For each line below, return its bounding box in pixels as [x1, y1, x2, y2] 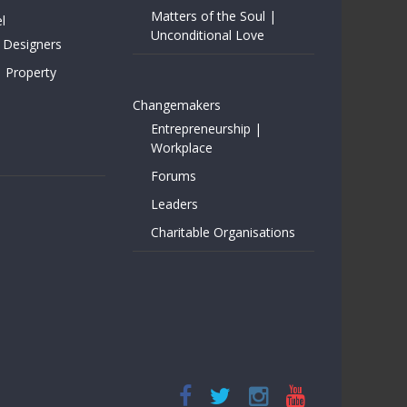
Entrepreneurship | [151, 120, 262, 137]
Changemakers [133, 96, 221, 114]
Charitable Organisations [151, 223, 295, 241]
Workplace [151, 139, 213, 156]
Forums [151, 167, 196, 184]
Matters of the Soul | [151, 7, 276, 25]
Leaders [151, 195, 198, 213]
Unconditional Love [151, 26, 264, 44]
